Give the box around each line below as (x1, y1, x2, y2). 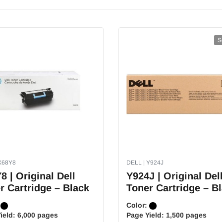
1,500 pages (166, 211, 207, 219)
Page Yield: (126, 211, 166, 219)
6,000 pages (17, 211, 58, 219)
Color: (126, 201, 149, 209)
